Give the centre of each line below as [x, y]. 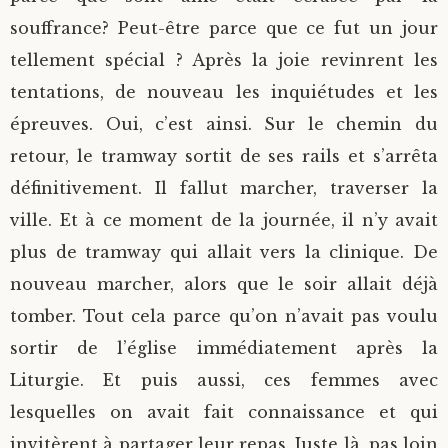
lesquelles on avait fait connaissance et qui [224, 411]
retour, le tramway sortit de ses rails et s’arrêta [224, 155]
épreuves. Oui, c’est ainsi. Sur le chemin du [224, 123]
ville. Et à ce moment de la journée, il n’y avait [224, 219]
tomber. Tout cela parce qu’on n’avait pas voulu [224, 315]
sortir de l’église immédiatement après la [224, 347]
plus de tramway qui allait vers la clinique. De [224, 251]
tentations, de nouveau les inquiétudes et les [224, 91]
